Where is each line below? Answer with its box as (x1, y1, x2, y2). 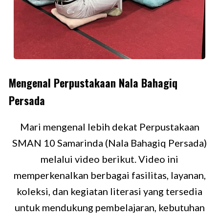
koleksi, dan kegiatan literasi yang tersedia (17, 185, 202, 197)
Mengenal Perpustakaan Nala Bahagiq (9, 74, 177, 90)
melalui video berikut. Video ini (41, 153, 178, 165)
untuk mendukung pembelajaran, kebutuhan (14, 201, 205, 213)
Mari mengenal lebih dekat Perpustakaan (20, 120, 199, 132)
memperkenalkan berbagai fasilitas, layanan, (13, 169, 206, 181)
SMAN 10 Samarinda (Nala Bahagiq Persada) (12, 136, 207, 149)
